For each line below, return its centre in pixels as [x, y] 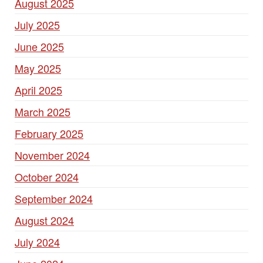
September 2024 [54, 198]
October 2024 [47, 177]
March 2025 [43, 112]
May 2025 [38, 68]
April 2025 [38, 90]
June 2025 [39, 46]
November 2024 [52, 155]
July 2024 [37, 242]
